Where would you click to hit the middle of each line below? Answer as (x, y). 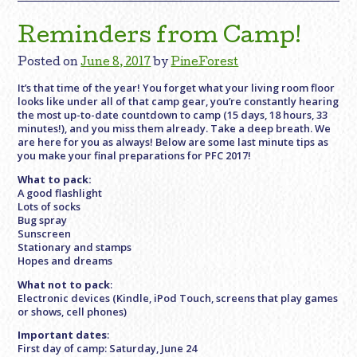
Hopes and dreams (65, 260)
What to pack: (55, 179)
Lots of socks (49, 206)
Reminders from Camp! (160, 37)
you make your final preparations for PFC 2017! (135, 156)
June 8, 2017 (116, 63)
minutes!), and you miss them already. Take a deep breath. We (175, 129)
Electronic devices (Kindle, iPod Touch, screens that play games (178, 298)
